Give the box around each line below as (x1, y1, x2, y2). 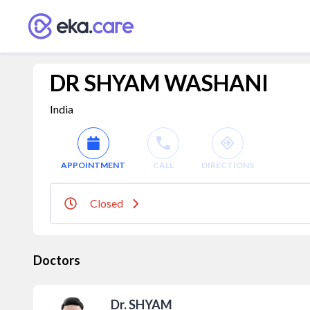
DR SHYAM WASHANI (50, 69, 268, 96)
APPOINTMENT (61, 160, 125, 170)
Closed (90, 197, 123, 210)
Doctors (33, 253, 80, 268)
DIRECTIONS (201, 160, 254, 170)
